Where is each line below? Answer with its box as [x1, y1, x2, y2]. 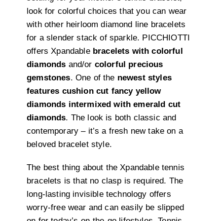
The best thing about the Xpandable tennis [27, 163, 184, 173]
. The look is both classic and [66, 113, 177, 123]
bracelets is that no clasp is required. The [27, 176, 184, 186]
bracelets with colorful [92, 46, 183, 56]
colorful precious [94, 60, 163, 70]
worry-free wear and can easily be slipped [27, 203, 184, 213]
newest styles [117, 73, 172, 83]
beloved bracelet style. [27, 140, 112, 149]
